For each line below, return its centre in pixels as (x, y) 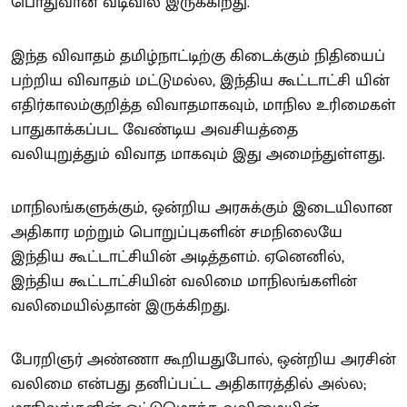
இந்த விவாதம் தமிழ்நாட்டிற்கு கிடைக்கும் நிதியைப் (198, 56)
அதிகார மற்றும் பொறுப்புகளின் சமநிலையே (177, 232)
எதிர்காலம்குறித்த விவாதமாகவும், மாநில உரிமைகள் (203, 105)
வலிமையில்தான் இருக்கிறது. (120, 306)
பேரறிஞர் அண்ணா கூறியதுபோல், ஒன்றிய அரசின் (203, 359)
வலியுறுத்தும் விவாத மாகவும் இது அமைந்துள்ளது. (198, 154)
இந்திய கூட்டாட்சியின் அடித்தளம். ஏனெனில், (178, 257)
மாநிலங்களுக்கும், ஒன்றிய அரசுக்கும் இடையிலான (202, 208)
